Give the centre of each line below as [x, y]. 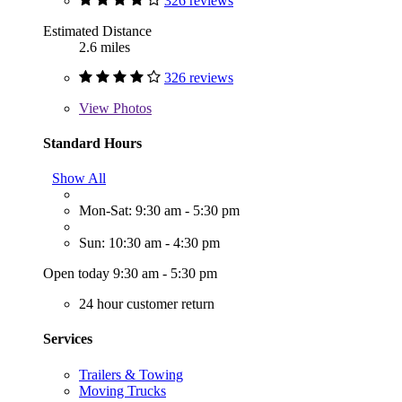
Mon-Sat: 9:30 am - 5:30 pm [159, 211]
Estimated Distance [97, 31]
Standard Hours [92, 143]
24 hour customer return [147, 304]
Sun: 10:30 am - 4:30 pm [149, 243]
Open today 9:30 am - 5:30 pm [130, 274]
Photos [131, 108]
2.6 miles [105, 47]
